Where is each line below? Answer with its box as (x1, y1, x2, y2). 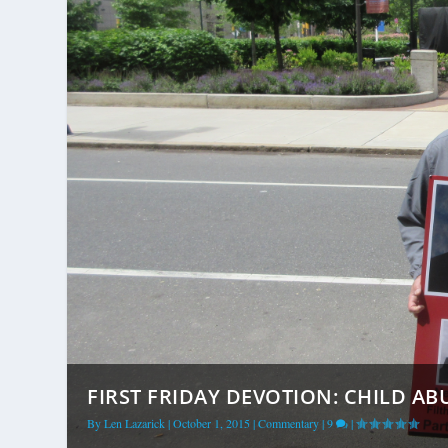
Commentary (258, 414, 320, 431)
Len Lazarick (104, 414, 166, 431)
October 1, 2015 (173, 414, 251, 431)
